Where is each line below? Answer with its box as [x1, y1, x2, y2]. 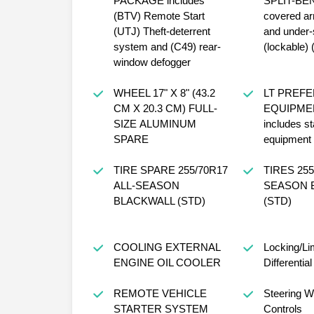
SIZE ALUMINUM [113, 117, 139, 130]
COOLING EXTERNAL [113, 240, 165, 253]
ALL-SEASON [113, 179, 179, 191]
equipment [263, 132, 311, 145]
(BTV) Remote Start [113, 9, 205, 22]
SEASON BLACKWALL [263, 179, 310, 191]
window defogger [113, 55, 191, 68]
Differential [263, 256, 312, 268]
